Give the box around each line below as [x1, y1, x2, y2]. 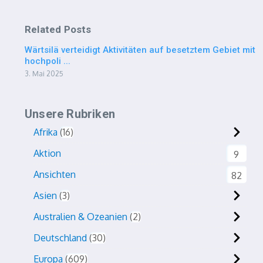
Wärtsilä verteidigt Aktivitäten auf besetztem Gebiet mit [25, 45, 255, 55]
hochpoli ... [25, 56, 70, 66]
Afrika [33, 126, 58, 138]
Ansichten [33, 168, 76, 180]
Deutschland [33, 232, 87, 244]
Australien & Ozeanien [33, 211, 127, 222]
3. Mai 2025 [25, 69, 63, 78]
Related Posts [25, 23, 92, 35]
